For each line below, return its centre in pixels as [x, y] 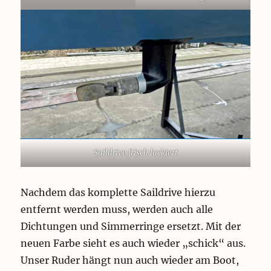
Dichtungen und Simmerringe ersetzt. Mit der [131, 227]
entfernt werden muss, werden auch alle [117, 210]
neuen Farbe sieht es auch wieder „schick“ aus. [133, 243]
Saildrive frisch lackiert [135, 153]
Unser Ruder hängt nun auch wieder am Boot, [130, 260]
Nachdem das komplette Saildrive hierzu [118, 193]
